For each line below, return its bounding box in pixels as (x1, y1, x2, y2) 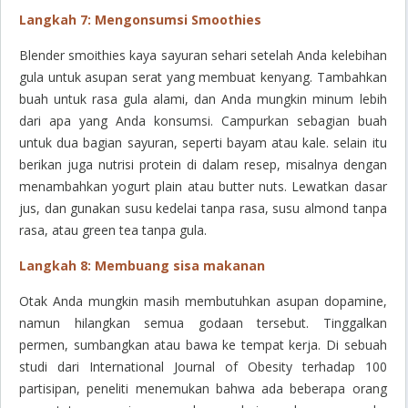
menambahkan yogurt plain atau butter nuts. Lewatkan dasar (19, 178, 387, 196)
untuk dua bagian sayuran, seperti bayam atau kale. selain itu (19, 134, 387, 152)
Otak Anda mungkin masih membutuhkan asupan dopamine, (19, 292, 387, 311)
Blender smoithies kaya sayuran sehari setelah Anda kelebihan (19, 46, 387, 65)
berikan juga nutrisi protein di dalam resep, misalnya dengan (19, 156, 387, 174)
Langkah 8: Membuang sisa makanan (19, 257, 265, 275)
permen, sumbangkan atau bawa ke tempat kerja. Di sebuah (19, 336, 387, 354)
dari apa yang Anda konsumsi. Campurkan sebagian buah (19, 112, 387, 130)
